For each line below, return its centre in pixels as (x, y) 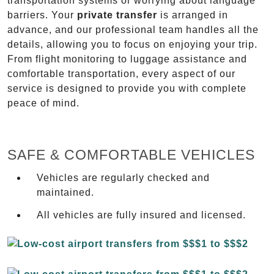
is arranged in (193, 15)
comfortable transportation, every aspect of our (121, 74)
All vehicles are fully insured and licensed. (141, 215)
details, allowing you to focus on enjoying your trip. (132, 45)
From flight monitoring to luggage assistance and (127, 59)
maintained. (65, 192)
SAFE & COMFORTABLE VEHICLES (131, 155)
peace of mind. (43, 103)
